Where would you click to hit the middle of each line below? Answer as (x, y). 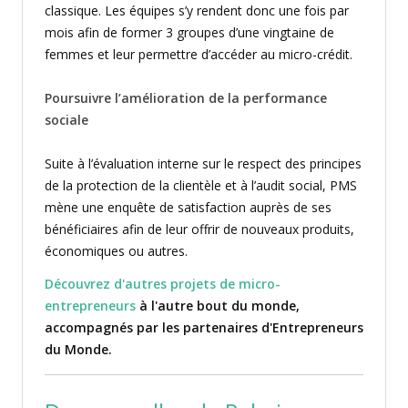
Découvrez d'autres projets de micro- (163, 284)
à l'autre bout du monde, (218, 306)
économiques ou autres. (116, 251)
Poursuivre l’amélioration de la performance (186, 98)
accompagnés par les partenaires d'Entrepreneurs (204, 327)
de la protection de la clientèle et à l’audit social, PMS (201, 185)
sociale (66, 120)
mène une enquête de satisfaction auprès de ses (188, 207)
